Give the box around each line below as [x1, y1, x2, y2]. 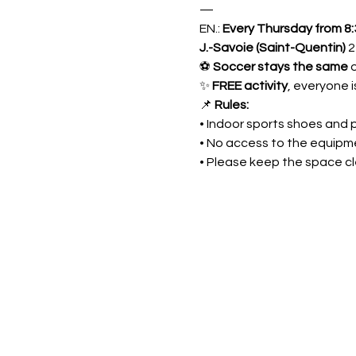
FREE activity [211, 79, 288, 92]
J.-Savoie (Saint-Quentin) [199, 41, 348, 54]
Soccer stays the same [212, 60, 348, 73]
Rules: [214, 99, 249, 111]
